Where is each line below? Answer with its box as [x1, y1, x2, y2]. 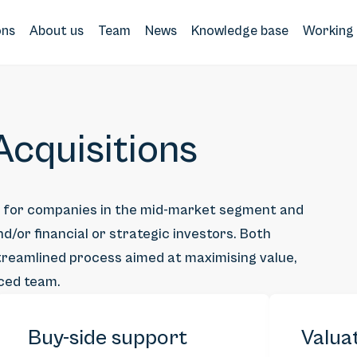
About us [29, 22, 84, 39]
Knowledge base [191, 22, 288, 39]
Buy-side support [28, 326, 188, 351]
